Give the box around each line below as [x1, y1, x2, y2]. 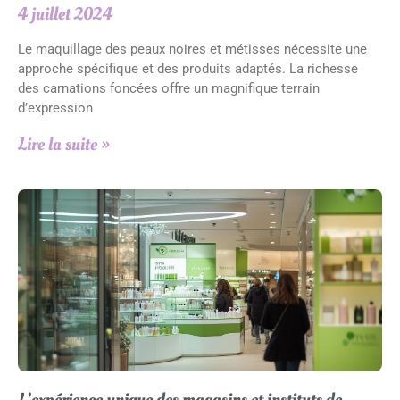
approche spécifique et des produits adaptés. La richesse [18, 61, 358, 77]
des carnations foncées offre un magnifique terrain [18, 80, 320, 96]
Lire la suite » [18, 132, 110, 157]
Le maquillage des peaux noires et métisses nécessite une [18, 41, 367, 57]
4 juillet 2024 [18, 2, 112, 27]
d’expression [18, 100, 93, 116]
